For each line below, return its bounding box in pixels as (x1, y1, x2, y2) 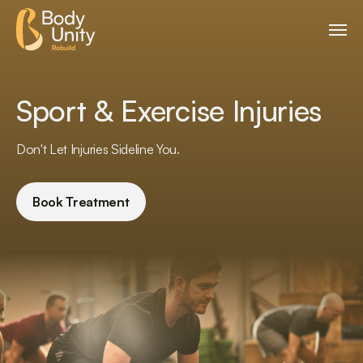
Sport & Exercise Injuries (16, 92, 322, 129)
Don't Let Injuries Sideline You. (16, 141, 180, 158)
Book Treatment (32, 194, 130, 211)
